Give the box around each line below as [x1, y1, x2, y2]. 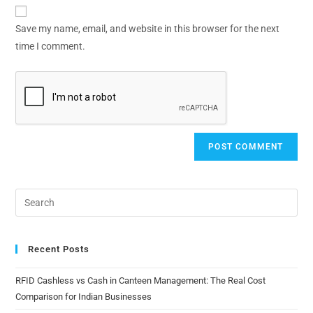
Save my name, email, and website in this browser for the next [15, 23, 280, 34]
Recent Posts [28, 244, 90, 254]
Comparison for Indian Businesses [15, 291, 152, 302]
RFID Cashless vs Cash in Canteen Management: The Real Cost [15, 275, 266, 286]
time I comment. [15, 41, 86, 52]
